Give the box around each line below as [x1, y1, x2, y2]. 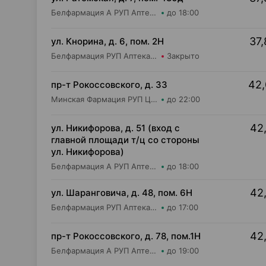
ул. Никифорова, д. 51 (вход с [51, 122, 180, 134]
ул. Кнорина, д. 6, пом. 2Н [51, 36, 164, 47]
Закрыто [167, 51, 199, 61]
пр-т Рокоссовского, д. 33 [51, 79, 167, 90]
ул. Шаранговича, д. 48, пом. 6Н [51, 187, 192, 198]
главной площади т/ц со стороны [51, 134, 199, 145]
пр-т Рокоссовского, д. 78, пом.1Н [51, 230, 201, 242]
